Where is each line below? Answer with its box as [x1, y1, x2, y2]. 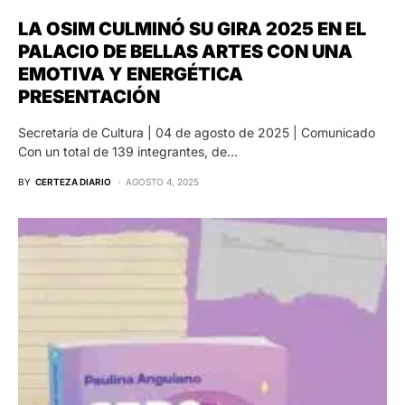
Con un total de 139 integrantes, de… [18, 143, 238, 159]
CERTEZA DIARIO [35, 175, 111, 187]
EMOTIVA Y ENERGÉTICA [18, 62, 243, 85]
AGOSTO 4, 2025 [126, 175, 199, 187]
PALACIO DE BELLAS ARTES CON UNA [18, 40, 353, 62]
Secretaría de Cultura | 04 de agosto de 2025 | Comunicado [18, 124, 375, 140]
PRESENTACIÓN [18, 85, 160, 108]
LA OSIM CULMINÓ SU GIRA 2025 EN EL [18, 17, 366, 40]
